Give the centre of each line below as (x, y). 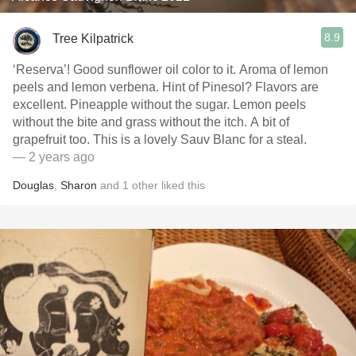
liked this (182, 185)
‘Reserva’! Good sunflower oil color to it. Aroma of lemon (170, 70)
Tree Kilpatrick (93, 38)
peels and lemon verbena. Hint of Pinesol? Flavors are (166, 87)
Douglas (33, 185)
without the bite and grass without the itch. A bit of (151, 122)
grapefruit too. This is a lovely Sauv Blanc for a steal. (160, 139)
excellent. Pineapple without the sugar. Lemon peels (123, 104)
